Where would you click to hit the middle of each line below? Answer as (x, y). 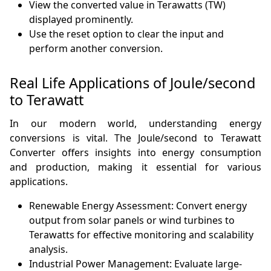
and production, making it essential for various (135, 167)
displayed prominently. (81, 20)
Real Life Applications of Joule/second (133, 83)
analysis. (49, 250)
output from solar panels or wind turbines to (132, 220)
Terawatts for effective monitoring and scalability (142, 235)
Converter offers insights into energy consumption (135, 153)
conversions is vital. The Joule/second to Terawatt (135, 138)
